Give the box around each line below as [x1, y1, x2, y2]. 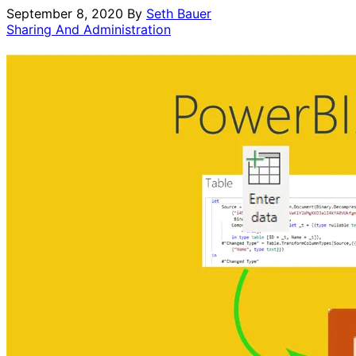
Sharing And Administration [6, 21, 171, 37]
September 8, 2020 [6, 5, 123, 21]
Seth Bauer [146, 5, 211, 21]
